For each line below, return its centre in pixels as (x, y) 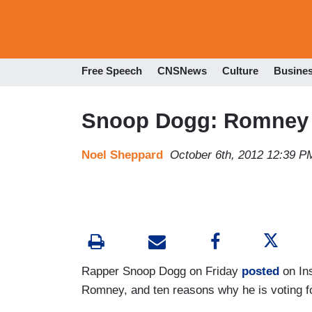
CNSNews (182, 71)
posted (260, 271)
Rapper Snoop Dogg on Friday (162, 271)
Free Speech (112, 71)
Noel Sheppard (122, 155)
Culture (240, 71)
